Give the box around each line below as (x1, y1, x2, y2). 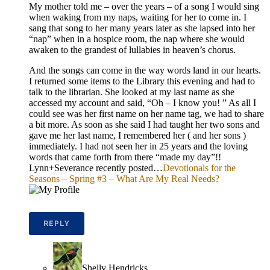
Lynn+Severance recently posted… (29, 162, 163, 173)
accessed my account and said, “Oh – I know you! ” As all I (29, 97, 256, 108)
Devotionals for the (163, 162, 236, 173)
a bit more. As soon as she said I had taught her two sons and (29, 119, 260, 130)
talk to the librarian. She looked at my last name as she (29, 86, 234, 97)
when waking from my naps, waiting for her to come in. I (29, 11, 246, 22)
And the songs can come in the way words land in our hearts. (29, 64, 261, 75)
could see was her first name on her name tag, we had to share (29, 108, 264, 119)
